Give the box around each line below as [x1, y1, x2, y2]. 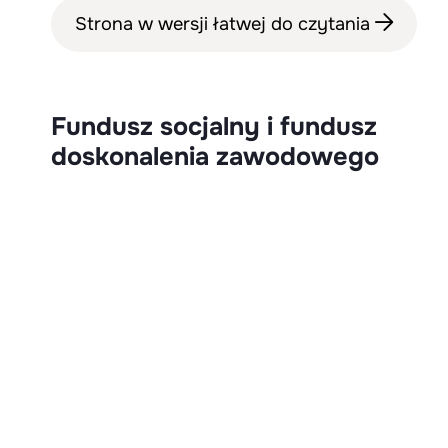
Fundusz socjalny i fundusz [51, 110, 377, 143]
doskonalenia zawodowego [51, 140, 379, 173]
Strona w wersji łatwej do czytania [75, 12, 375, 36]
